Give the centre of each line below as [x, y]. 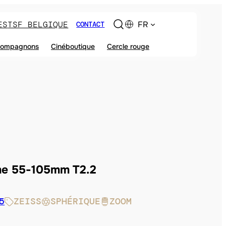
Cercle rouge [128, 46]
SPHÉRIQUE [76, 201]
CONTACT [91, 24]
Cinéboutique [73, 46]
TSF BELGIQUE [38, 24]
